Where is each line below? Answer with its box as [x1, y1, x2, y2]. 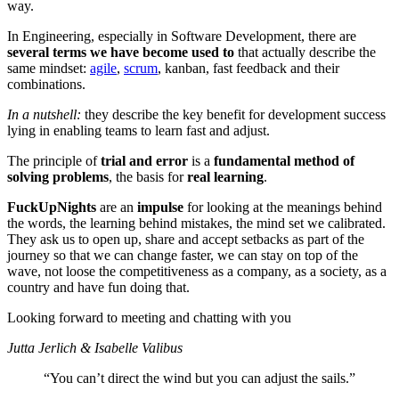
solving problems [7, 169, 109, 185]
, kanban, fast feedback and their [158, 61, 339, 77]
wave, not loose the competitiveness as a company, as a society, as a [7, 264, 387, 280]
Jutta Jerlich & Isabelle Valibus [7, 340, 183, 356]
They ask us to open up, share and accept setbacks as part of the [7, 232, 364, 248]
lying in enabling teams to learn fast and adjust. [7, 123, 270, 139]
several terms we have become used [7, 45, 219, 61]
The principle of [7, 153, 101, 169]
